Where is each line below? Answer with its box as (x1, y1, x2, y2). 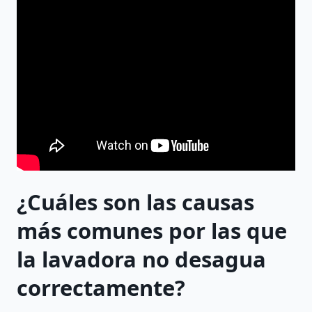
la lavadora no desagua (17, 244, 266, 274)
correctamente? (17, 273, 185, 303)
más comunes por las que (17, 216, 287, 246)
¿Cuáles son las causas (17, 187, 254, 217)
